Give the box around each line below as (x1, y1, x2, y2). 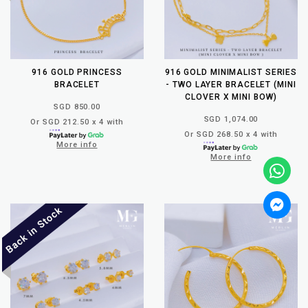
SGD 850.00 (54, 102, 100, 111)
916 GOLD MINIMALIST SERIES (164, 67, 298, 77)
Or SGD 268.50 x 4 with (184, 129, 278, 139)
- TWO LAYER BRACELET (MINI (166, 79, 296, 89)
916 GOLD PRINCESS (32, 67, 122, 77)
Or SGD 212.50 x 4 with (30, 117, 124, 126)
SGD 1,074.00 (203, 114, 258, 124)
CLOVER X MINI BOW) (185, 91, 277, 102)
